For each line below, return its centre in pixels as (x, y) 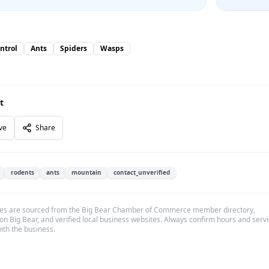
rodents (23, 173)
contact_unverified (142, 173)
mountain (86, 173)
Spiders (74, 49)
